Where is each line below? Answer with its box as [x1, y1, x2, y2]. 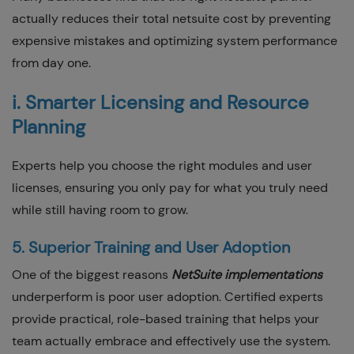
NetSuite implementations [171, 265, 322, 283]
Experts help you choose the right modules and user [12, 156, 312, 174]
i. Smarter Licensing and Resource [12, 89, 309, 115]
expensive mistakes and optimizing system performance [12, 32, 337, 49]
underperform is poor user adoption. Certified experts [12, 288, 323, 305]
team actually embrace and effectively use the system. [12, 332, 330, 349]
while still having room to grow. [12, 201, 188, 218]
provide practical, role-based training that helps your [12, 310, 319, 327]
